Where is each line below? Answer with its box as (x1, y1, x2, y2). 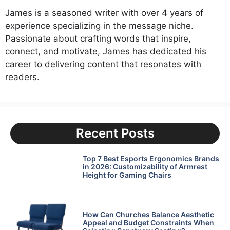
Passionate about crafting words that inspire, (5, 33, 191, 44)
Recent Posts (75, 125, 155, 141)
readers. (5, 72, 40, 83)
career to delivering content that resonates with (5, 59, 201, 70)
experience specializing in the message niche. (5, 21, 194, 31)
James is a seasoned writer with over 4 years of (5, 8, 203, 18)
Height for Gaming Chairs (82, 170, 171, 179)
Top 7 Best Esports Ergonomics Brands (82, 154, 219, 163)
